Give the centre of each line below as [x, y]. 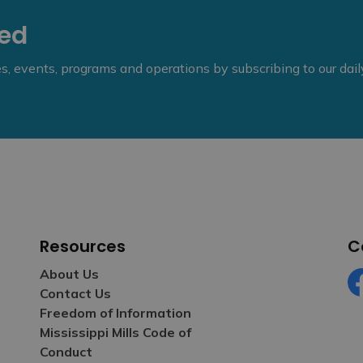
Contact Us [75, 293]
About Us [69, 274]
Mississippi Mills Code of [115, 332]
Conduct [66, 352]
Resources [83, 246]
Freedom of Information [115, 313]
